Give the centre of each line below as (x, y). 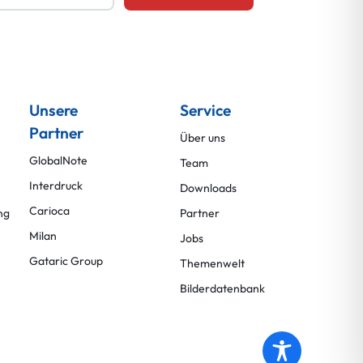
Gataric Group (66, 261)
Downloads (208, 188)
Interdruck (56, 185)
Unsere (53, 110)
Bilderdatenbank (222, 288)
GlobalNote (58, 160)
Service (205, 110)
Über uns (202, 137)
